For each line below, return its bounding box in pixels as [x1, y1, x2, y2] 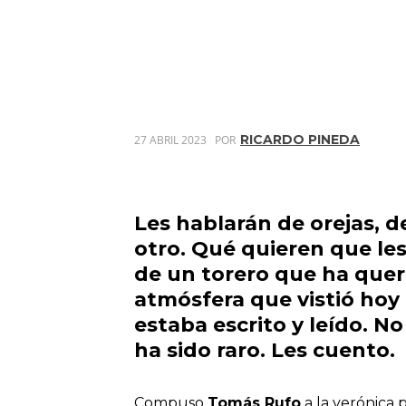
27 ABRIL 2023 [134, 131, 207, 148]
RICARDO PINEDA [240, 130, 360, 148]
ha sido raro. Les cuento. [134, 337, 395, 362]
